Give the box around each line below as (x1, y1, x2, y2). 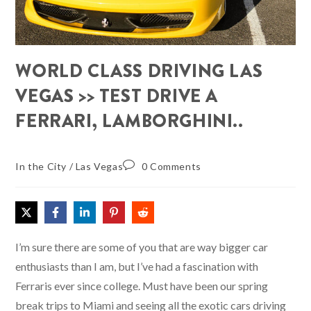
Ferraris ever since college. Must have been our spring (15, 279, 269, 293)
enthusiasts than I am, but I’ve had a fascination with (15, 260, 259, 274)
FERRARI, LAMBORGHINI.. (15, 108, 244, 135)
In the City (15, 160, 67, 173)
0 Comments (141, 160, 201, 173)
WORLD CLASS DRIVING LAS (15, 58, 263, 85)
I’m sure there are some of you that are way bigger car (15, 240, 269, 254)
